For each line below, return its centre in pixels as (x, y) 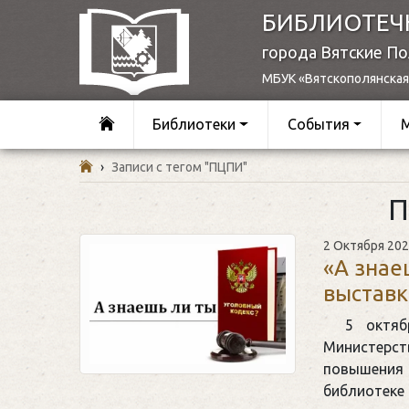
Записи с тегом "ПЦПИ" (179, 167)
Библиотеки (194, 125)
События (318, 125)
